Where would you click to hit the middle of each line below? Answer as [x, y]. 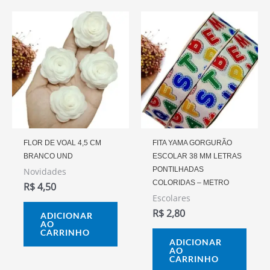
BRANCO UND [49, 156]
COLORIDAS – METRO [191, 183]
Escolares [172, 198]
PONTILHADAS [178, 170]
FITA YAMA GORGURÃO [193, 143]
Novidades [45, 172]
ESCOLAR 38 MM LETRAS [197, 156]
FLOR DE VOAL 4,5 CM [63, 143]
